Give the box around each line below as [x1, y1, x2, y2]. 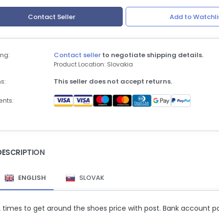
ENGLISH [18, 173, 46, 183]
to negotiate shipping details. [101, 50, 203, 60]
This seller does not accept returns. [54, 77, 172, 86]
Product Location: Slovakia [54, 60, 133, 68]
